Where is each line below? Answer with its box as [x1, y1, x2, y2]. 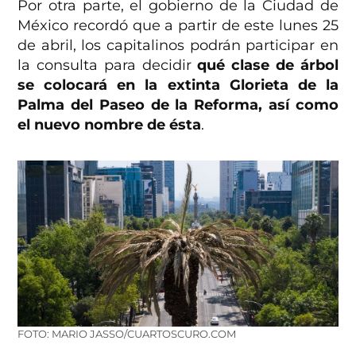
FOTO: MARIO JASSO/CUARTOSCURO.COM [17, 327, 237, 340]
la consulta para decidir [17, 56, 198, 74]
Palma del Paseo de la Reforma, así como [17, 95, 339, 114]
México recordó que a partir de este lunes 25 [17, 16, 339, 34]
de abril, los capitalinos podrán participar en [17, 36, 339, 54]
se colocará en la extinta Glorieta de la [17, 75, 339, 94]
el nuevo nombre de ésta [17, 115, 202, 133]
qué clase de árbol [197, 56, 339, 74]
